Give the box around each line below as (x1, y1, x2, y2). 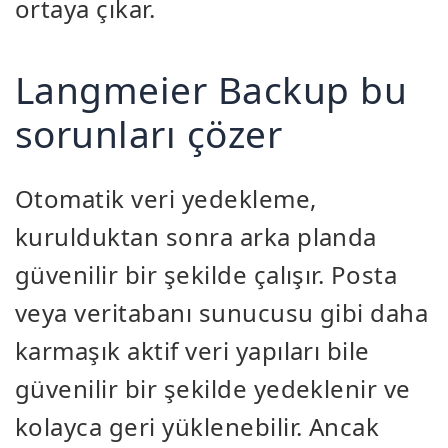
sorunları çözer (15, 108, 283, 160)
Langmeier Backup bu (15, 64, 408, 116)
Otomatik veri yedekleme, (15, 182, 317, 216)
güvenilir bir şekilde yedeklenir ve (15, 372, 411, 406)
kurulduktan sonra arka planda (15, 220, 377, 254)
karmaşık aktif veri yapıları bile (15, 334, 370, 368)
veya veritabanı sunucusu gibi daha (15, 296, 429, 330)
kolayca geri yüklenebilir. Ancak (15, 410, 380, 444)
